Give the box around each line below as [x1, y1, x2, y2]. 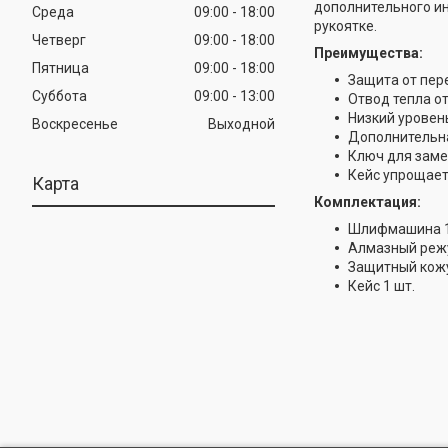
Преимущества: [313, 45, 423, 61]
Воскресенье [32, 115, 118, 132]
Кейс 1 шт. [347, 278, 415, 294]
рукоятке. [313, 18, 377, 34]
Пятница [32, 59, 89, 76]
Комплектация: [313, 194, 421, 210]
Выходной [208, 115, 276, 132]
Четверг [32, 31, 86, 48]
